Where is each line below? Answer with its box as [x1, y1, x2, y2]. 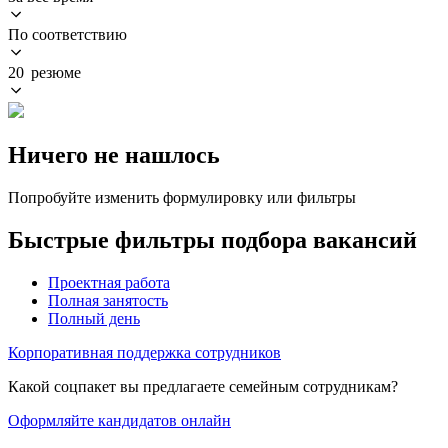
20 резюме [8, 63, 81, 81]
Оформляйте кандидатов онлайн [8, 411, 231, 429]
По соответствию [8, 25, 127, 43]
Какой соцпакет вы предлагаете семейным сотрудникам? [8, 377, 398, 395]
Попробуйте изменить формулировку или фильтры [8, 188, 356, 206]
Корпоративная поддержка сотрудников [8, 343, 281, 361]
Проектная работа [48, 273, 170, 291]
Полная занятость [48, 291, 168, 309]
